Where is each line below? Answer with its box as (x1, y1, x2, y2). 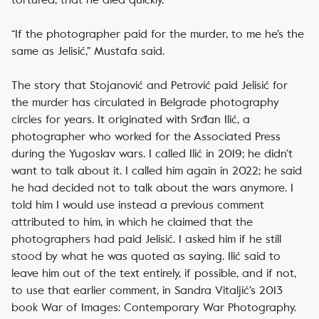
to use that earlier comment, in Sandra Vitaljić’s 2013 (11, 283, 283, 297)
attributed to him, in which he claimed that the (11, 215, 253, 229)
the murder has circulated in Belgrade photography (11, 95, 279, 109)
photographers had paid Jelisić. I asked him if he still (11, 232, 281, 246)
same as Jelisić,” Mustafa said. (11, 44, 164, 58)
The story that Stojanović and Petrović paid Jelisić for (11, 78, 288, 92)
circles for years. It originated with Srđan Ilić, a (11, 113, 250, 126)
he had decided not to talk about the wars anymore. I (11, 181, 293, 194)
